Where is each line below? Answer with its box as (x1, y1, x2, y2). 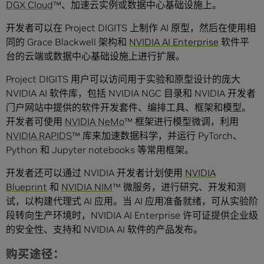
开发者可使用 (6, 115, 65, 128)
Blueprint (6, 181, 47, 193)
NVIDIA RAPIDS (6, 130, 72, 142)
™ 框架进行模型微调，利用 (124, 115, 239, 128)
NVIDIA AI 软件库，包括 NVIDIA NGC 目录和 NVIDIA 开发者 (6, 87, 256, 100)
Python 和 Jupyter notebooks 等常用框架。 (6, 144, 194, 156)
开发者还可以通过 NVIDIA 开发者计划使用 (6, 167, 185, 179)
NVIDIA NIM (61, 181, 113, 193)
